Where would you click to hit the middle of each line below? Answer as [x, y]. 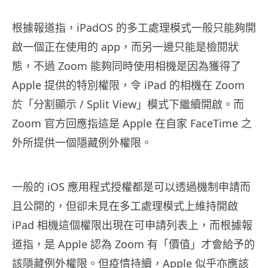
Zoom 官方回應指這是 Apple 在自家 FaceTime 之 [132, 124]
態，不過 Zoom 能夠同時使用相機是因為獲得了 [127, 66]
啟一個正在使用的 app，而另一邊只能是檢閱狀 [125, 47]
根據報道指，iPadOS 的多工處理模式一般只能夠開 [134, 28]
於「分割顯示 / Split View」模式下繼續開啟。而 [128, 104]
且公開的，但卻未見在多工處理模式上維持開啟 [125, 206]
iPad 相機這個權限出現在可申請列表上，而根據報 [132, 225]
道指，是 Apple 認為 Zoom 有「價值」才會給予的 [133, 244]
